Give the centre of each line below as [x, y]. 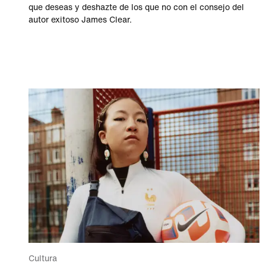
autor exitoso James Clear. [80, 20]
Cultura [43, 258]
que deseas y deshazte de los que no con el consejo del [136, 8]
